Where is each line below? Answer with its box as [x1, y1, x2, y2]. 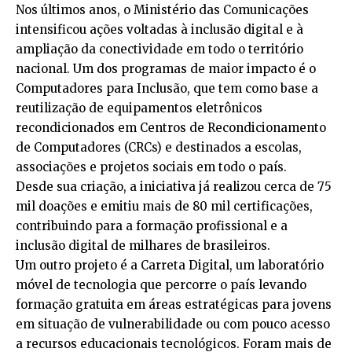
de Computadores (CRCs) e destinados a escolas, [16, 140, 302, 156]
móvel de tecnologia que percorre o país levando [16, 277, 306, 293]
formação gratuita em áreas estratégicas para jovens [16, 297, 332, 313]
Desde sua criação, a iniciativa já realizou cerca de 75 [16, 179, 332, 195]
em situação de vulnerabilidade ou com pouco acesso [16, 317, 330, 332]
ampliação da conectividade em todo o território [16, 42, 303, 57]
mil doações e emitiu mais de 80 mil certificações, [16, 199, 313, 214]
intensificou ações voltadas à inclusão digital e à [16, 22, 303, 38]
